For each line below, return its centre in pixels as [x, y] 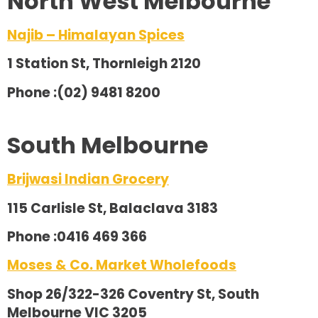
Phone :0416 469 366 [77, 236]
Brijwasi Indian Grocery [88, 180]
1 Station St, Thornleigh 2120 [104, 64]
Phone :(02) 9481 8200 [84, 92]
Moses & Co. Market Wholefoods [122, 265]
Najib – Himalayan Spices [96, 35]
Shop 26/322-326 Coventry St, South [133, 294]
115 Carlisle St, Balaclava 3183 [113, 208]
